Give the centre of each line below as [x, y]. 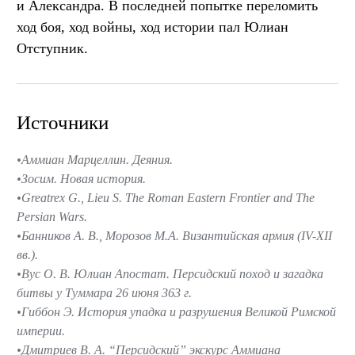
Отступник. [52, 48]
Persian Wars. [52, 216]
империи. [41, 330]
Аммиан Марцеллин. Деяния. [97, 159]
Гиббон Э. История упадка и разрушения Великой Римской [179, 311]
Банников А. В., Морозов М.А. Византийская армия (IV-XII [177, 235]
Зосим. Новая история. [84, 178]
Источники [63, 122]
